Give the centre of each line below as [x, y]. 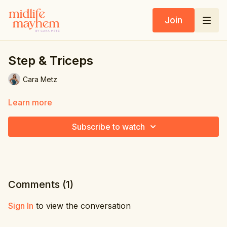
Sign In [21, 206]
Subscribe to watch [108, 127]
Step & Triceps [51, 61]
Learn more [30, 102]
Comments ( [37, 184]
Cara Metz [40, 79]
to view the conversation [82, 206]
